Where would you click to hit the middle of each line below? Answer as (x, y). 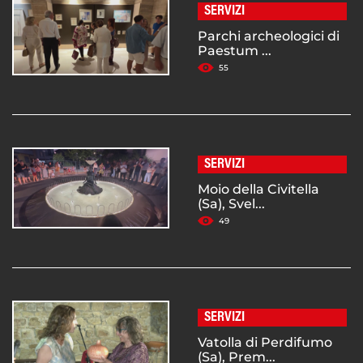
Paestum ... (235, 51)
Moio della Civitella (258, 190)
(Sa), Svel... (231, 204)
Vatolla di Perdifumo (265, 343)
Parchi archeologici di (269, 36)
